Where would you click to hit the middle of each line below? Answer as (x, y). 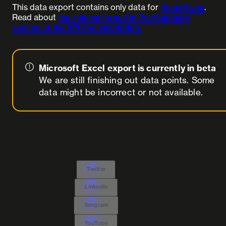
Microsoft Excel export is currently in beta (128, 68)
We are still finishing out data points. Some (127, 80)
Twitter (96, 169)
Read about (35, 17)
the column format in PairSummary (124, 17)
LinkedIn (96, 187)
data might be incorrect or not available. (121, 92)
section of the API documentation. (77, 27)
